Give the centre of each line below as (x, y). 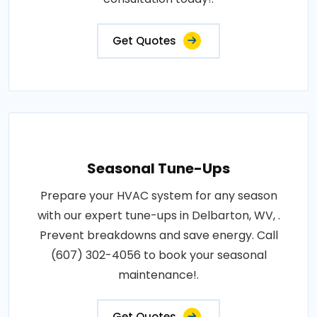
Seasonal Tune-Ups (158, 168)
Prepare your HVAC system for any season (158, 195)
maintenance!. (158, 275)
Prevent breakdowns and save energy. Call (158, 235)
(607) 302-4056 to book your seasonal (158, 255)
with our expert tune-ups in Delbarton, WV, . (158, 215)
